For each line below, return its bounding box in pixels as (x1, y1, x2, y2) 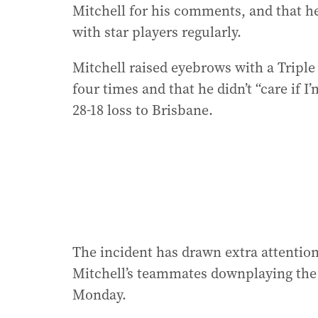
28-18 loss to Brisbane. (72, 100, 213, 121)
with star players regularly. (72, 22, 241, 43)
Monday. (72, 285, 126, 305)
